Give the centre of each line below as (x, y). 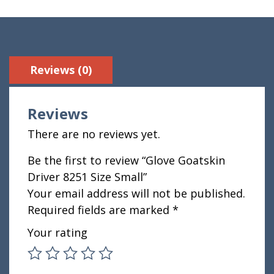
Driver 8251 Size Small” (87, 177)
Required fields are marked (100, 210)
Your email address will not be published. (136, 193)
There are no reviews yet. (94, 134)
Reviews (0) (61, 70)
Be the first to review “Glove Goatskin (126, 160)
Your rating (57, 232)
